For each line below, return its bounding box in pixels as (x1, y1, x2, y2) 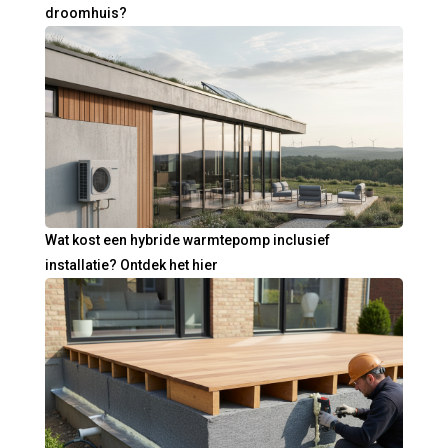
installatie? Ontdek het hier (44, 256, 218, 273)
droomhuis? (44, 5, 127, 22)
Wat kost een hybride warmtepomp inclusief (44, 231, 330, 248)
